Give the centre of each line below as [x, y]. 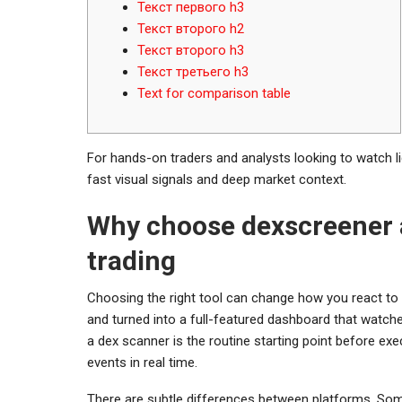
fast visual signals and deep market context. [217, 179]
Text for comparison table [214, 93]
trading [131, 260]
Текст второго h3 [191, 50]
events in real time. [142, 362]
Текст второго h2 [191, 28]
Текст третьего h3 [193, 71]
